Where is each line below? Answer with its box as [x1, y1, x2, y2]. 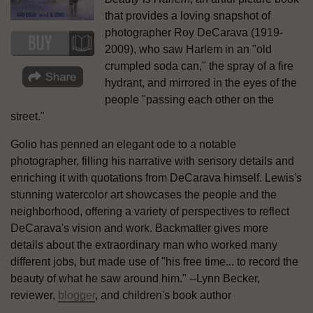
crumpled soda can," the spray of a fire [105, 59, 293, 72]
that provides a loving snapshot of [105, 9, 270, 22]
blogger [58, 289, 95, 301]
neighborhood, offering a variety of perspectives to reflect [10, 205, 289, 217]
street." [10, 110, 45, 122]
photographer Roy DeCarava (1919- [105, 26, 283, 38]
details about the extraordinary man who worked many [10, 238, 277, 251]
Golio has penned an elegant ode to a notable [10, 138, 236, 150]
